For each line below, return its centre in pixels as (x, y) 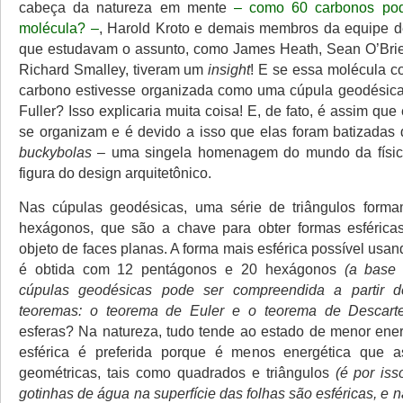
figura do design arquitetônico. (115, 173)
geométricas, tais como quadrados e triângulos (177, 372)
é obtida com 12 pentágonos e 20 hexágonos (182, 269)
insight (229, 69)
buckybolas (55, 152)
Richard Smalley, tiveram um (114, 69)
